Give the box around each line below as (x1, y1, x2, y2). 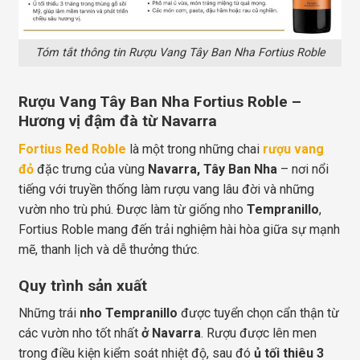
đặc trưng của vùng (34, 161, 148, 177)
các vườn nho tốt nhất (18, 325, 141, 342)
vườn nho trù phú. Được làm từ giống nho (18, 201, 247, 217)
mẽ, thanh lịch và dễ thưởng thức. (18, 241, 199, 257)
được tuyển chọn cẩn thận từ (178, 305, 339, 321)
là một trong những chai (126, 141, 263, 157)
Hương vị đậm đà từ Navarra (18, 112, 217, 131)
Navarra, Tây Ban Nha (148, 161, 277, 177)
